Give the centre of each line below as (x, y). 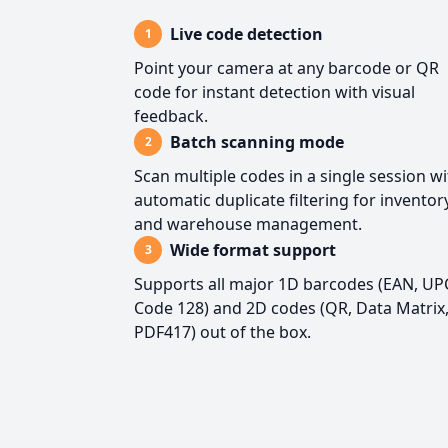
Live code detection (246, 34)
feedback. (171, 116)
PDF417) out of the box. (222, 332)
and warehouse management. (248, 224)
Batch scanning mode (257, 142)
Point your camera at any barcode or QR (286, 68)
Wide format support (253, 250)
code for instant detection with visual (274, 92)
